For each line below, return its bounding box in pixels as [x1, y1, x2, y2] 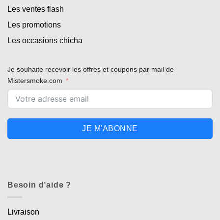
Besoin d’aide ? [7, 181, 71, 190]
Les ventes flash [7, 5, 64, 14]
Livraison [7, 207, 39, 216]
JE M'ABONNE [82, 124, 138, 133]
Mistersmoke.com [7, 77, 62, 85]
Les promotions [7, 21, 61, 29]
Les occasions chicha [7, 36, 82, 45]
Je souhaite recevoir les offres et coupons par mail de [7, 65, 174, 74]
